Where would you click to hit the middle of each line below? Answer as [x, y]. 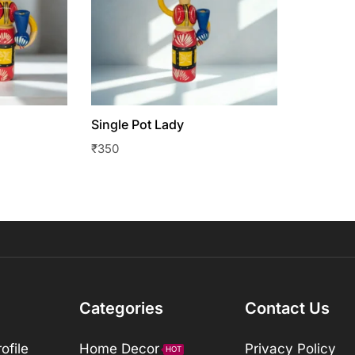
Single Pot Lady [137, 124]
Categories [122, 309]
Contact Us [287, 309]
